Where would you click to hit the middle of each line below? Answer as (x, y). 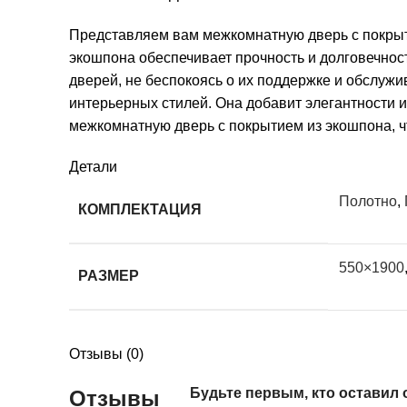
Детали (93, 166)
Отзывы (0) (106, 353)
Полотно (368, 201)
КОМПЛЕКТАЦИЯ (140, 209)
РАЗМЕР (109, 275)
